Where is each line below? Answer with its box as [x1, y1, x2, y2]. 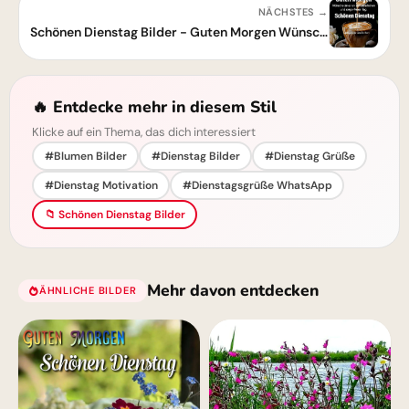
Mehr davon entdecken [147, 279, 320, 301]
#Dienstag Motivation [44, 177, 158, 193]
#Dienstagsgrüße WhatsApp [182, 177, 332, 193]
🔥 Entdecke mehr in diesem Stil [32, 96, 277, 118]
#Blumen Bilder [44, 148, 127, 163]
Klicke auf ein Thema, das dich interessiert [32, 124, 256, 140]
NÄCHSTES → [257, 5, 329, 18]
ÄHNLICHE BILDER [38, 283, 137, 297]
